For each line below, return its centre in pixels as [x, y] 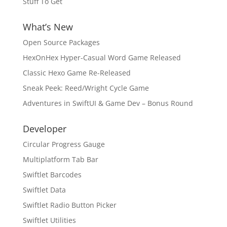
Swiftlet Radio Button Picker [69, 205]
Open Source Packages [61, 43]
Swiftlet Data [44, 190]
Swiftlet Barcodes [52, 175]
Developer [44, 129]
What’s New [48, 27]
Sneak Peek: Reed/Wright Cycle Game [86, 88]
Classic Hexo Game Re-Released [77, 73]
